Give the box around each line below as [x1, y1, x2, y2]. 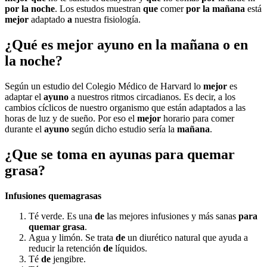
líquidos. [113, 243, 147, 254]
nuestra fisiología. [72, 14, 141, 25]
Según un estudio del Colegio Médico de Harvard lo [5, 81, 203, 92]
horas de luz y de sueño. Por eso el [5, 113, 137, 124]
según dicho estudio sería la [69, 124, 177, 135]
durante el [5, 124, 44, 135]
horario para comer [161, 113, 234, 124]
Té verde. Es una [29, 211, 95, 222]
